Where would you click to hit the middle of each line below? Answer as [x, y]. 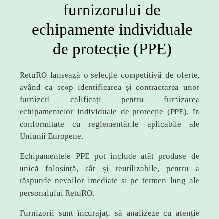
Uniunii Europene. [51, 136]
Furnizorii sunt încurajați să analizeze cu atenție [109, 213]
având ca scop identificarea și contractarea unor [109, 87]
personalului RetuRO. [57, 193]
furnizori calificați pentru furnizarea [109, 99]
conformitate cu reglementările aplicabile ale [109, 124]
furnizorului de [112, 10]
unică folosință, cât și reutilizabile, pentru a [109, 168]
